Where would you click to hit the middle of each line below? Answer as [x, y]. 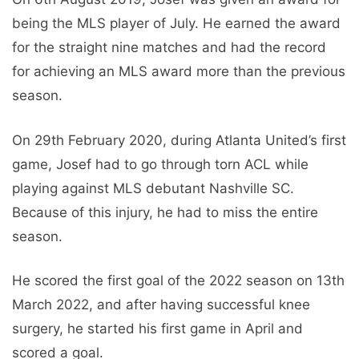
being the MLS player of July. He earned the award [176, 24]
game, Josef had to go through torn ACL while [160, 164]
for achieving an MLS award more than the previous [179, 72]
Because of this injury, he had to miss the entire [165, 212]
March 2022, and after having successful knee [161, 305]
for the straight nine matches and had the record [169, 48]
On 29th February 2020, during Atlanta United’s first [179, 140]
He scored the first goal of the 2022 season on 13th [178, 281]
